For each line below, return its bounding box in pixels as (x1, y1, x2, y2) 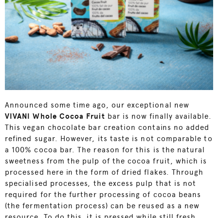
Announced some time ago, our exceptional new (5, 100, 189, 109)
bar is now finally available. (105, 111, 212, 121)
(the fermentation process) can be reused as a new (5, 201, 200, 210)
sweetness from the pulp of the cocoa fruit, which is (5, 156, 207, 165)
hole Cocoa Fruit (40, 111, 105, 121)
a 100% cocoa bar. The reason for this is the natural (5, 145, 205, 154)
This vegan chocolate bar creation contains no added (5, 123, 210, 132)
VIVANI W (5, 111, 40, 121)
